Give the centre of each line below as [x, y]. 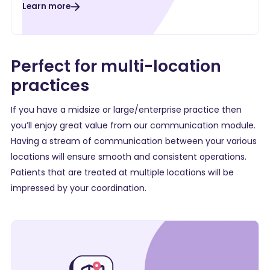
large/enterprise [147, 109]
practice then [212, 109]
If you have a [39, 109]
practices [50, 86]
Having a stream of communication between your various [134, 141]
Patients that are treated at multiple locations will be [122, 172]
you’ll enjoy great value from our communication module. [133, 125]
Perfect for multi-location [116, 66]
